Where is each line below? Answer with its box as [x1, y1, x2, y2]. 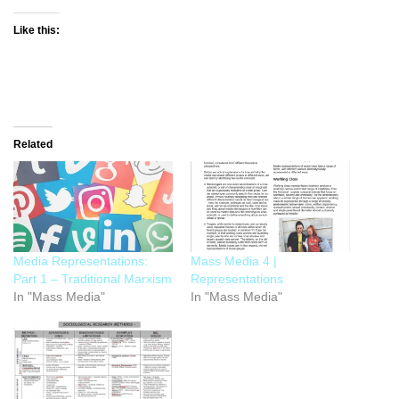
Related [13, 138, 53, 151]
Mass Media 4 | [191, 254, 277, 269]
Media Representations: [13, 254, 148, 269]
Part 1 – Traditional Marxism [13, 272, 172, 287]
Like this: [13, 24, 60, 37]
